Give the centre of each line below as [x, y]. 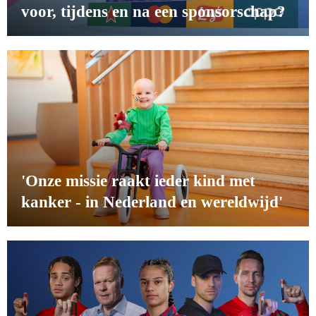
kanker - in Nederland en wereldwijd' [152, 202]
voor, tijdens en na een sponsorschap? [153, 12]
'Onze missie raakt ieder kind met [138, 181]
